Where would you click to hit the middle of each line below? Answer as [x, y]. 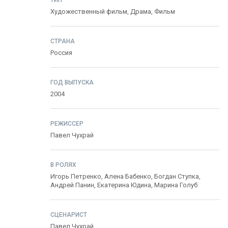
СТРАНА [63, 41]
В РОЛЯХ [63, 165]
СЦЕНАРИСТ [69, 215]
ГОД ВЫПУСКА [72, 82]
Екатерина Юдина [124, 185]
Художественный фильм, [90, 11]
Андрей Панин [72, 185]
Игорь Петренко [76, 176]
